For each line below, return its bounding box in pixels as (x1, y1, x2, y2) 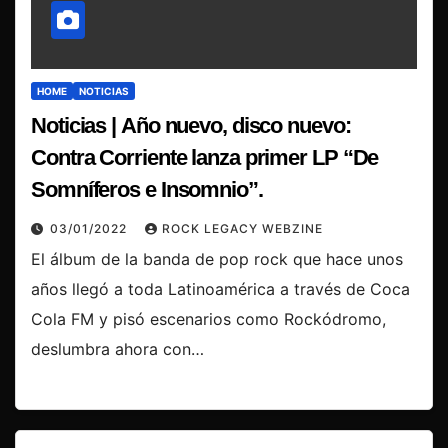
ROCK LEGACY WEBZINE (162, 220, 323, 236)
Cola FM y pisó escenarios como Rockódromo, (31, 308, 386, 329)
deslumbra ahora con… (31, 338, 204, 359)
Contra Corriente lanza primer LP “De (31, 144, 379, 170)
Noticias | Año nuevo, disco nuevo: (31, 112, 351, 138)
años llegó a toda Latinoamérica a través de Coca (31, 278, 410, 299)
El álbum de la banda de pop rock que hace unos (31, 248, 403, 269)
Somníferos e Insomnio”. (31, 176, 263, 202)
